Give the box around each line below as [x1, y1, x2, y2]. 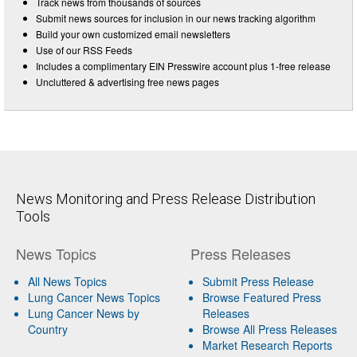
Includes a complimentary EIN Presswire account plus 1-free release [36, 58, 331, 73]
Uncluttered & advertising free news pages [36, 74, 219, 88]
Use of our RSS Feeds [36, 42, 132, 57]
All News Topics [28, 273, 107, 289]
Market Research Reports [202, 336, 332, 353]
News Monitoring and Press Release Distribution [16, 190, 316, 207]
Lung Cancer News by [28, 304, 139, 321]
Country [28, 320, 68, 337]
